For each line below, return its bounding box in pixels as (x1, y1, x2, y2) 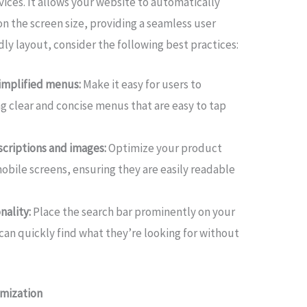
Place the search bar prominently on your (31, 204, 236, 220)
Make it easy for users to (81, 77, 202, 93)
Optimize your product (106, 140, 223, 156)
